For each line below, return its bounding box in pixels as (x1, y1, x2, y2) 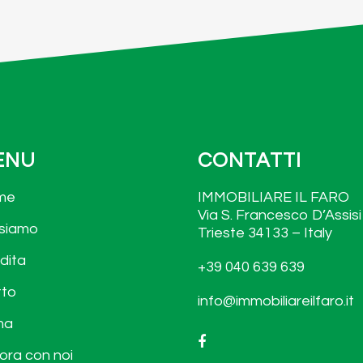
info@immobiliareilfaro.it (198, 293, 354, 309)
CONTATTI (198, 150, 301, 171)
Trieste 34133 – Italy (198, 225, 332, 241)
